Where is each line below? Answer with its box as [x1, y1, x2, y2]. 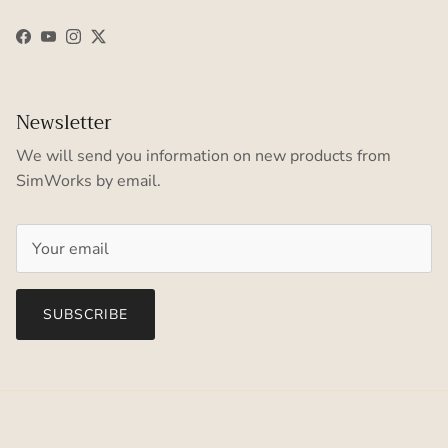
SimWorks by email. [16, 169, 161, 192]
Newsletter [16, 106, 112, 139]
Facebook [22, 30, 90, 53]
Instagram [72, 30, 144, 53]
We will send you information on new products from [16, 144, 391, 167]
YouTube [47, 30, 110, 53]
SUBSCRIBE [42, 304, 129, 324]
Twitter [97, 30, 150, 53]
